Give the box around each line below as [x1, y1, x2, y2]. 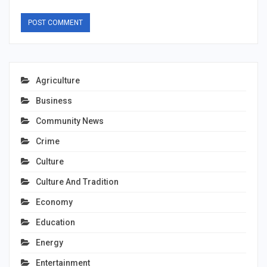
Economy [36, 197, 73, 207]
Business [36, 95, 72, 105]
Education [36, 217, 75, 227]
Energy [36, 237, 63, 247]
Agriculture [36, 75, 80, 85]
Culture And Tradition [36, 176, 119, 187]
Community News [36, 116, 104, 126]
